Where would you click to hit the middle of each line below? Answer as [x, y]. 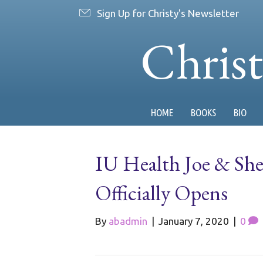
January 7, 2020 [194, 221]
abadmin [128, 221]
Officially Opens [161, 193]
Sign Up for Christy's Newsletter [168, 13]
